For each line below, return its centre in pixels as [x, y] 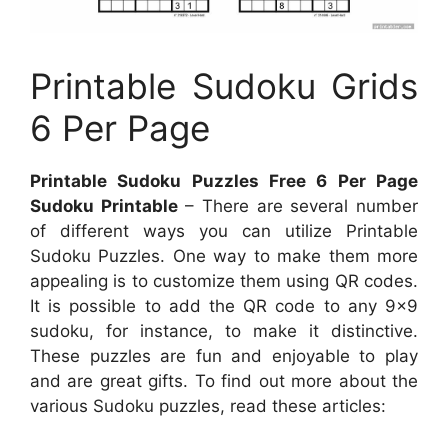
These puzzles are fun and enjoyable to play [224, 356]
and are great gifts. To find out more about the [224, 381]
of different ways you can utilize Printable [224, 231]
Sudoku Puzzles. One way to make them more [224, 256]
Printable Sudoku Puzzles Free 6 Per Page [224, 181]
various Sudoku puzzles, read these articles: [208, 406]
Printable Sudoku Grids [224, 86]
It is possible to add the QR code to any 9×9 [224, 306]
